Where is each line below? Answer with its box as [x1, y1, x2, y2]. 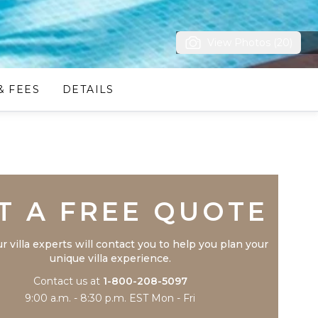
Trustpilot [82, 150, 139, 164]
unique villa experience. [49, 252, 171, 265]
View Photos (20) [207, 36, 292, 49]
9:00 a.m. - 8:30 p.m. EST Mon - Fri [25, 292, 196, 305]
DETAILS [62, 83, 114, 96]
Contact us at [33, 275, 100, 287]
